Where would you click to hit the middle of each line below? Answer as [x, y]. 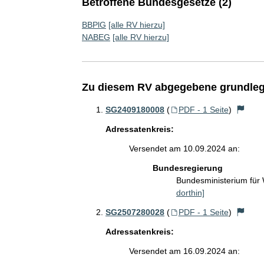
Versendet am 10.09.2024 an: [184, 148]
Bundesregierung [187, 168]
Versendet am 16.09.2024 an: [184, 251]
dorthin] [190, 192]
